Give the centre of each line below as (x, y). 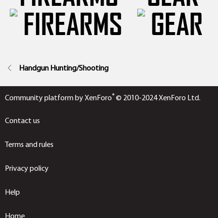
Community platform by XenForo (58, 98)
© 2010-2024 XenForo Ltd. (158, 98)
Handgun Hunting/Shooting (64, 68)
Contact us (22, 121)
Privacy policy (27, 168)
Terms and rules (29, 145)
